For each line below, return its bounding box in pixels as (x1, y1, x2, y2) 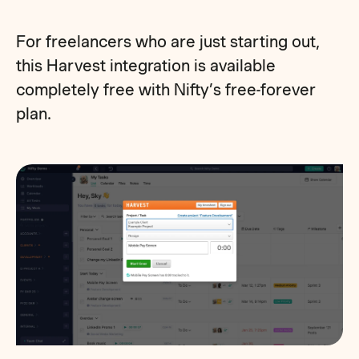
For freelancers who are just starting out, (16, 32, 321, 51)
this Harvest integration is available (16, 56, 276, 75)
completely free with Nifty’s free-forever (16, 80, 317, 99)
